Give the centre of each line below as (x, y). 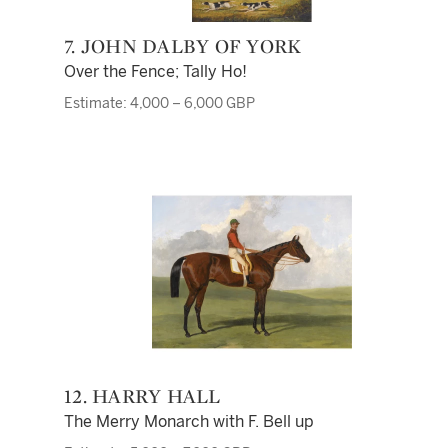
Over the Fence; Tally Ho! (155, 71)
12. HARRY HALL (146, 396)
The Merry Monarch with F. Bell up (189, 421)
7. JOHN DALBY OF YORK (188, 46)
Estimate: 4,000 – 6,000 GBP (159, 103)
